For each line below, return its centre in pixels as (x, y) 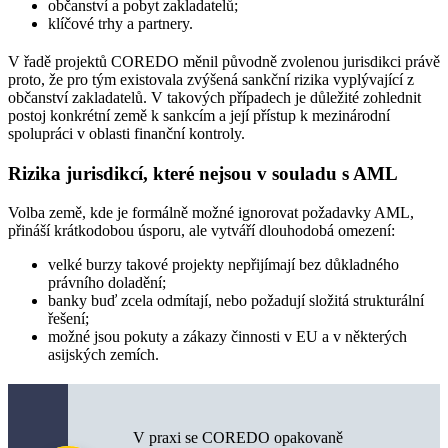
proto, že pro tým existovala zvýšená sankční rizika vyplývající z (211, 79)
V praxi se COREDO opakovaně (238, 437)
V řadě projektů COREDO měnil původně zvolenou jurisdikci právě (224, 61)
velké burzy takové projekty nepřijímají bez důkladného (223, 264)
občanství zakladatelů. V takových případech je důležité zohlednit (214, 97)
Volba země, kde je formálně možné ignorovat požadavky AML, (211, 212)
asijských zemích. (103, 354)
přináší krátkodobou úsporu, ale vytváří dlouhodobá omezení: (201, 230)
